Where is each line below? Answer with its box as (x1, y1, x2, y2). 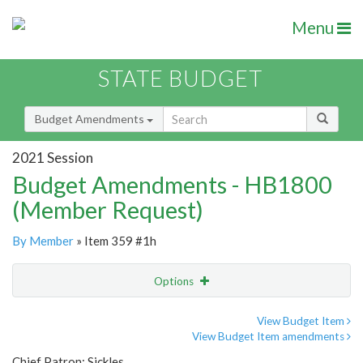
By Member (12, 233, 74, 249)
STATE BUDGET (98, 65, 263, 92)
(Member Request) (12, 195, 203, 224)
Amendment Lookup (16, 341, 119, 356)
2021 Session (12, 148, 93, 166)
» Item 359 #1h (74, 233, 156, 249)
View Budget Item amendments (192, 330, 347, 344)
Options (154, 275, 196, 288)
